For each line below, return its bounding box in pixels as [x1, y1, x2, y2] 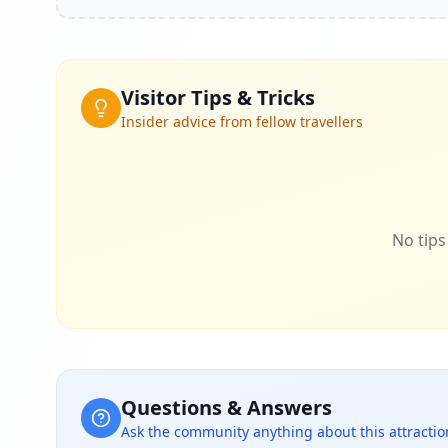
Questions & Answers [121, 394, 332, 421]
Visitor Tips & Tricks [121, 84, 315, 111]
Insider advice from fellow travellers [121, 112, 363, 131]
